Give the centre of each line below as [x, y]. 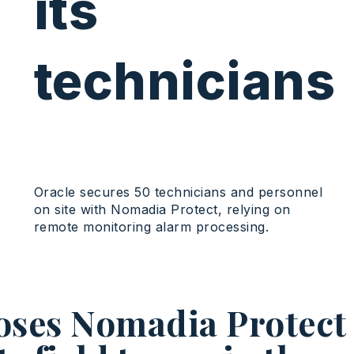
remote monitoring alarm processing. [151, 227]
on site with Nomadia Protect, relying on [162, 210]
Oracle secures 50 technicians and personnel [178, 192]
